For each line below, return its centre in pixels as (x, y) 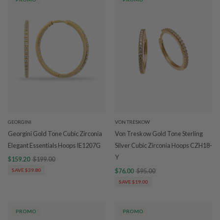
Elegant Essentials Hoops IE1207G (54, 145)
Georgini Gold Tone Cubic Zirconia (55, 134)
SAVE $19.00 (133, 182)
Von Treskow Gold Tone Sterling (159, 134)
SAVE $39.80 (26, 170)
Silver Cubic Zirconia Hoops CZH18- (164, 145)
